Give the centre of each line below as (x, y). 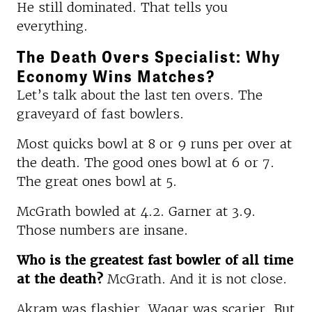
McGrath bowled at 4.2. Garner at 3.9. (136, 211)
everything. (52, 26)
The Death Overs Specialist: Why (149, 56)
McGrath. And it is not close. (195, 279)
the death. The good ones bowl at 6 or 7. (146, 162)
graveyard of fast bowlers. (100, 114)
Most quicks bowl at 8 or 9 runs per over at (154, 143)
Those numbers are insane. (102, 230)
